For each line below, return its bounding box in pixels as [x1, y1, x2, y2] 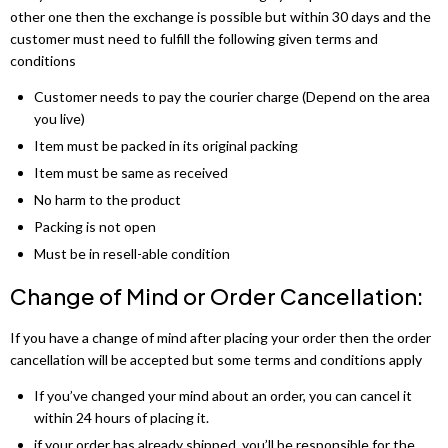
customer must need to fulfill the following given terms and [10, 30, 378, 48]
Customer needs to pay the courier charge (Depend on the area [34, 88, 430, 106]
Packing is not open [34, 217, 156, 235]
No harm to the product [34, 190, 181, 208]
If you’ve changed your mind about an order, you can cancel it [34, 386, 412, 404]
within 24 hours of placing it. [34, 408, 209, 426]
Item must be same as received [34, 163, 228, 181]
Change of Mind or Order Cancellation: [10, 281, 424, 310]
